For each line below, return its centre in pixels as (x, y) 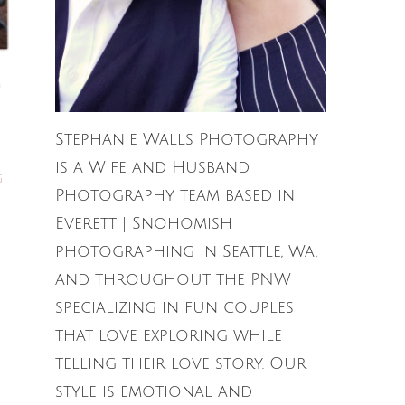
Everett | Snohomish (144, 224)
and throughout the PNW (173, 280)
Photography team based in (175, 196)
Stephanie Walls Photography (187, 140)
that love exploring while (169, 336)
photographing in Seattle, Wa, (186, 252)
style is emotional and (154, 392)
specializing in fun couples (174, 308)
